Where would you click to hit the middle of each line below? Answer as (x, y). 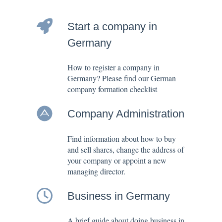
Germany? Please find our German (122, 78)
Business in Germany (119, 196)
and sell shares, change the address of (126, 149)
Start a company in (112, 26)
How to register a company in (113, 67)
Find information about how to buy (122, 138)
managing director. (96, 171)
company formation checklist (112, 89)
